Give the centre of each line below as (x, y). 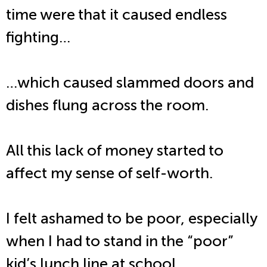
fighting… (38, 38)
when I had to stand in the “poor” (119, 241)
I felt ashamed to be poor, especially (132, 219)
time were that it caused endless (117, 15)
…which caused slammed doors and (130, 83)
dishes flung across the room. (109, 105)
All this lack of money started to (115, 151)
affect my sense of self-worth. (111, 173)
